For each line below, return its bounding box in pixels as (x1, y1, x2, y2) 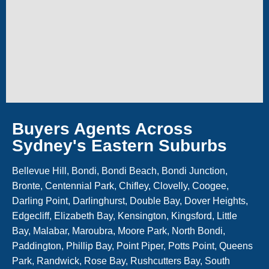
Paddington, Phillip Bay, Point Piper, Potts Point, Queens (12, 241, 253, 252)
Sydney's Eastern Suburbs (12, 136, 227, 156)
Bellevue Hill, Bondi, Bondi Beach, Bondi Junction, (12, 166, 228, 177)
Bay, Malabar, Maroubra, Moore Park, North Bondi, (12, 226, 225, 237)
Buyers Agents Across (12, 119, 193, 139)
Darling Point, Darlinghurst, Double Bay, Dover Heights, (12, 196, 248, 207)
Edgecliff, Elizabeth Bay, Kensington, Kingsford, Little (12, 211, 237, 222)
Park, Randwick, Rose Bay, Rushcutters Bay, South (12, 256, 230, 267)
